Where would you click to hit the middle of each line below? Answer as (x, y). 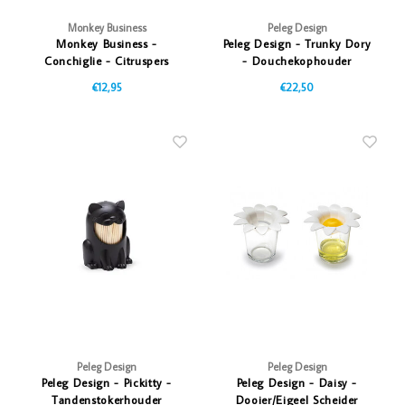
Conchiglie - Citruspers (107, 60)
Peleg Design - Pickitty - (107, 383)
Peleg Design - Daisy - (297, 383)
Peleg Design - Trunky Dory (297, 43)
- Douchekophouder (297, 60)
